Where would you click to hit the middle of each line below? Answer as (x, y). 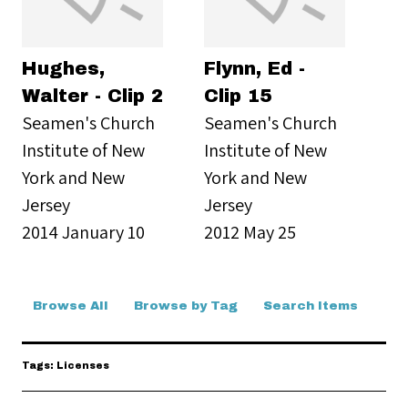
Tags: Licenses (66, 366)
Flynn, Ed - (255, 68)
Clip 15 (238, 96)
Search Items (311, 306)
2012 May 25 (250, 232)
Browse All (71, 306)
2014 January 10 (83, 232)
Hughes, (63, 68)
